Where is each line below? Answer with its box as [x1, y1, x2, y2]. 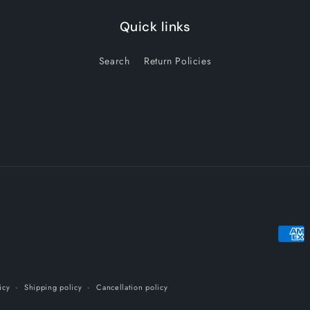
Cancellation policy [96, 282, 168, 293]
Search [98, 54, 130, 68]
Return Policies [144, 54, 212, 68]
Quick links [119, 18, 191, 35]
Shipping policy [24, 282, 82, 293]
